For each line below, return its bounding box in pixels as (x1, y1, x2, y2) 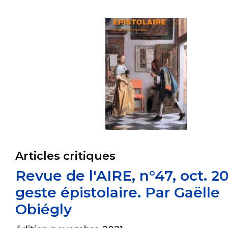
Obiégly (15, 200, 72, 218)
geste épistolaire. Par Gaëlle (15, 183, 220, 201)
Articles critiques (15, 149, 116, 163)
